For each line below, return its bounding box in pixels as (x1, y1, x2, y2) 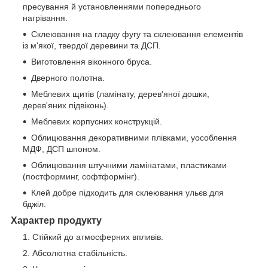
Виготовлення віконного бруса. (31, 56, 152, 66)
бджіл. (23, 199, 46, 209)
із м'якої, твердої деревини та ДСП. (23, 40, 161, 50)
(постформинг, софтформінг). (23, 171, 139, 181)
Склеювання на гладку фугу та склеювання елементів (31, 29, 243, 39)
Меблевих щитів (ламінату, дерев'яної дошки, (31, 89, 209, 99)
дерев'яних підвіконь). (23, 100, 109, 110)
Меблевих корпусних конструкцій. (31, 116, 162, 126)
